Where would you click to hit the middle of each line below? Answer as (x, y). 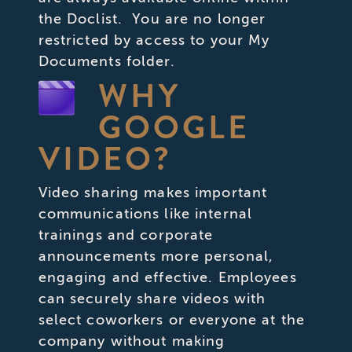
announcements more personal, (156, 256)
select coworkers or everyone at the (171, 319)
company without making (132, 341)
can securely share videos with (152, 298)
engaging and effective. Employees (167, 277)
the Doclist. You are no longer (152, 18)
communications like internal (145, 213)
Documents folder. (106, 61)
